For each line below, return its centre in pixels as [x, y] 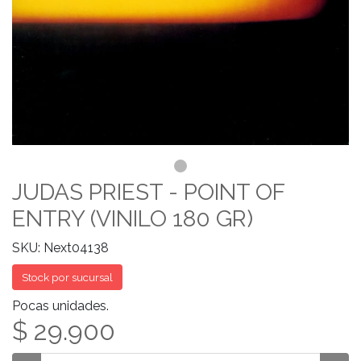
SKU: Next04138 [60, 248]
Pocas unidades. [60, 306]
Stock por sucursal [67, 277]
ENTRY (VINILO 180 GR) [133, 219]
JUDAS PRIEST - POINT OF [148, 192]
